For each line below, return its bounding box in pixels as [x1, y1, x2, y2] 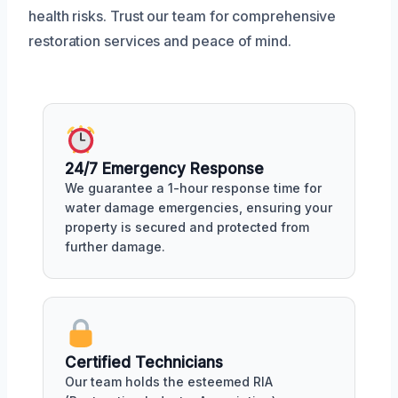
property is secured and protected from [65, 219, 309, 235]
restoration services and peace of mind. [28, 32, 291, 51]
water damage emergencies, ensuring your [65, 199, 332, 215]
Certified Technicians [65, 353, 223, 371]
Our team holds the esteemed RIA [65, 373, 273, 389]
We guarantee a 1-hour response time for [65, 179, 322, 195]
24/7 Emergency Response [65, 159, 264, 178]
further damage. [65, 238, 165, 254]
